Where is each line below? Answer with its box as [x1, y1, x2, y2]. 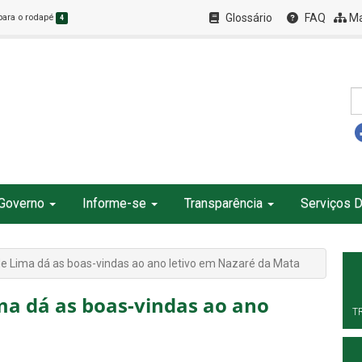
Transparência [184, 196, 263, 211]
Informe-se [82, 196, 146, 211]
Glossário [223, 11, 273, 24]
